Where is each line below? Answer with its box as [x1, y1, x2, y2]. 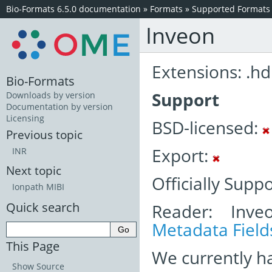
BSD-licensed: [152, 116, 262, 139]
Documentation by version [6, 101, 113, 113]
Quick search [6, 199, 80, 216]
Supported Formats [192, 3, 270, 15]
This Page [6, 237, 59, 254]
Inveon [146, 20, 215, 50]
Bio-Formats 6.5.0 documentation [6, 3, 141, 15]
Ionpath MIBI [12, 181, 64, 193]
